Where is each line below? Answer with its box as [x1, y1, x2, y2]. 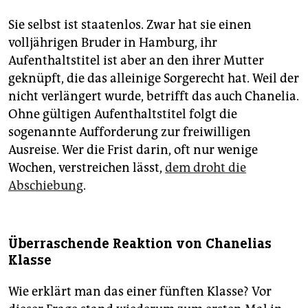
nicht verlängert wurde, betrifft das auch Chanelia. [8, 89, 299, 104]
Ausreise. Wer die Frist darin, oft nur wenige [8, 142, 258, 158]
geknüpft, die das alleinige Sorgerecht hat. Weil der [8, 71, 299, 87]
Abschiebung [8, 178, 83, 194]
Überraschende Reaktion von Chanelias [8, 235, 272, 253]
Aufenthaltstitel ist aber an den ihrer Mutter [8, 53, 264, 69]
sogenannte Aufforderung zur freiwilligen [8, 124, 251, 140]
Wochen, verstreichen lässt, [8, 160, 165, 176]
